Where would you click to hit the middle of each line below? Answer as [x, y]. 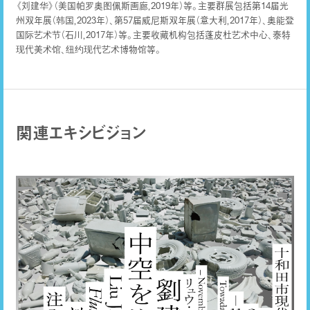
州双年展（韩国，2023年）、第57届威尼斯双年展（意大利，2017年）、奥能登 [155, 20]
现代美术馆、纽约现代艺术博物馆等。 [88, 49]
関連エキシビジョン [81, 132]
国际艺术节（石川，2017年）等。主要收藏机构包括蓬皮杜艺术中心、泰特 [153, 35]
